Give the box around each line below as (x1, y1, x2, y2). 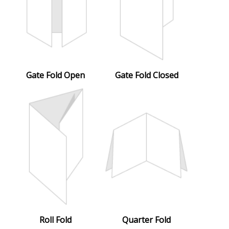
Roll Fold (39, 214, 72, 225)
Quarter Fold (122, 214, 171, 225)
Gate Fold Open (26, 70, 85, 81)
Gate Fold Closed (114, 70, 178, 81)
